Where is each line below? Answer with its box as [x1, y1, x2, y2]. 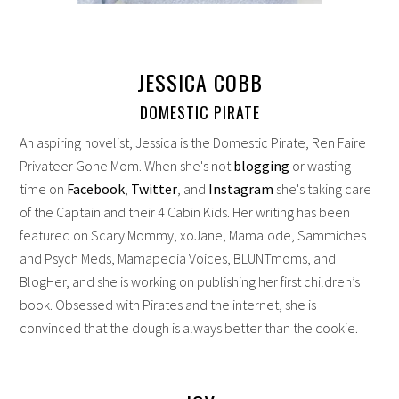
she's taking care [276, 179, 372, 198]
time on [20, 179, 65, 198]
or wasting [289, 156, 352, 175]
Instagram [206, 179, 277, 198]
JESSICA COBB [136, 65, 263, 98]
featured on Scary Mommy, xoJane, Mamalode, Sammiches [20, 225, 367, 244]
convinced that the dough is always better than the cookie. [20, 318, 359, 337]
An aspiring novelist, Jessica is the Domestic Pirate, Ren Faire [20, 133, 367, 151]
